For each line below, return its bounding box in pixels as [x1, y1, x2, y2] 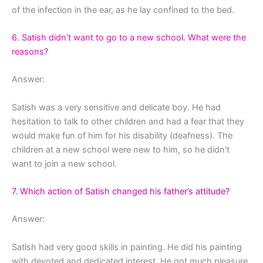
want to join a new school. [12, 158, 117, 169]
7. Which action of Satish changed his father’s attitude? [12, 186, 230, 197]
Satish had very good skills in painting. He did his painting [12, 241, 242, 252]
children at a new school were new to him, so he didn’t [12, 144, 230, 155]
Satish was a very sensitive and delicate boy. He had [12, 102, 221, 113]
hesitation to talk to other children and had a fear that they [12, 116, 244, 127]
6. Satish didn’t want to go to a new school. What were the [12, 32, 246, 43]
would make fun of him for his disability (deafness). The [12, 130, 232, 141]
